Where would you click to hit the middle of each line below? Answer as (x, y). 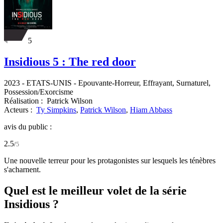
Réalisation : (24, 101)
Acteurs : (19, 110)
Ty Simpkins (56, 110)
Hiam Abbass (151, 110)
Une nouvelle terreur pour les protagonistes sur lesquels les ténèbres (110, 160)
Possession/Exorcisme (39, 92)
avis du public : (28, 126)
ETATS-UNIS (49, 83)
